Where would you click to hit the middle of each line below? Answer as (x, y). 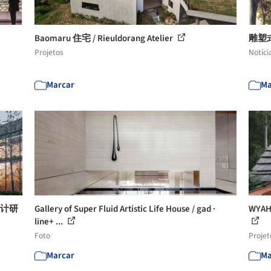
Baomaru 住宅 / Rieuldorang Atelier (105, 38)
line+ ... (50, 221)
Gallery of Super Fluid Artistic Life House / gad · (125, 209)
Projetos (49, 52)
